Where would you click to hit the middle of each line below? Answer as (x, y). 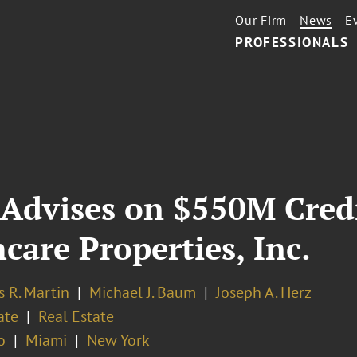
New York (118, 340)
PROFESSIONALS (292, 42)
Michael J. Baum (142, 292)
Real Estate (76, 316)
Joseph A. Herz (263, 292)
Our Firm (261, 20)
